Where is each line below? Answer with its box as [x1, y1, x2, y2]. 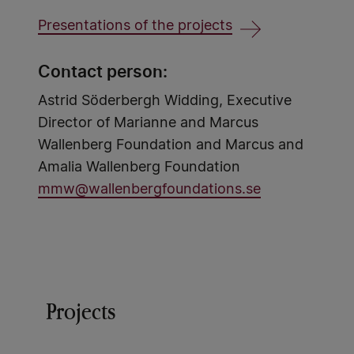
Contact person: [38, 62, 171, 81]
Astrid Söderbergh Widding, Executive [38, 94, 292, 108]
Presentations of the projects [38, 19, 232, 33]
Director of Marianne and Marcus [38, 116, 258, 130]
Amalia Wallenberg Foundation [38, 160, 240, 175]
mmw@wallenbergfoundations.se [38, 183, 261, 197]
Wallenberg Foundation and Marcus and [38, 138, 303, 153]
